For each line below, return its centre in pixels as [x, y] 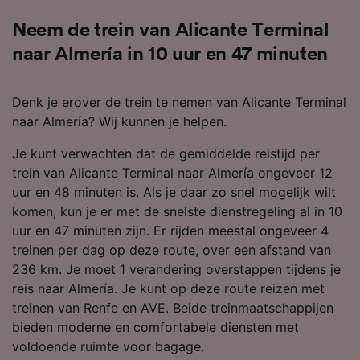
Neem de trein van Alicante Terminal [171, 30]
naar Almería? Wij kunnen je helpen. [119, 121]
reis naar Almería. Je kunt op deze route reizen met [168, 288]
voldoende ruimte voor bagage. [108, 346]
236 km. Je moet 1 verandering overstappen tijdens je [176, 269]
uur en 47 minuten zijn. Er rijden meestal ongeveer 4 [170, 230]
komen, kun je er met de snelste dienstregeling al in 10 [177, 211]
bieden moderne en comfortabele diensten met [155, 327]
